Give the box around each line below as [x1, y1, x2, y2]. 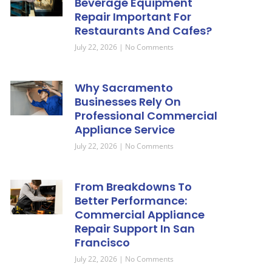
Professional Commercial [75, 108, 218, 123]
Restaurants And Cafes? [75, 23, 212, 38]
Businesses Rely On [75, 94, 182, 109]
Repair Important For [75, 9, 192, 24]
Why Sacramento [75, 80, 174, 95]
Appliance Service [75, 122, 175, 137]
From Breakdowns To [75, 179, 192, 194]
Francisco [75, 235, 131, 250]
